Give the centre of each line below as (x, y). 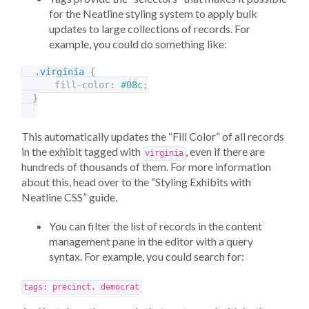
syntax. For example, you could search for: (147, 257)
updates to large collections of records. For (150, 29)
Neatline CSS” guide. (69, 197)
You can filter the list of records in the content (156, 226)
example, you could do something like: (138, 44)
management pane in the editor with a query (151, 241)
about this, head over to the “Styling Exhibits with (136, 182)
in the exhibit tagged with (82, 152)
